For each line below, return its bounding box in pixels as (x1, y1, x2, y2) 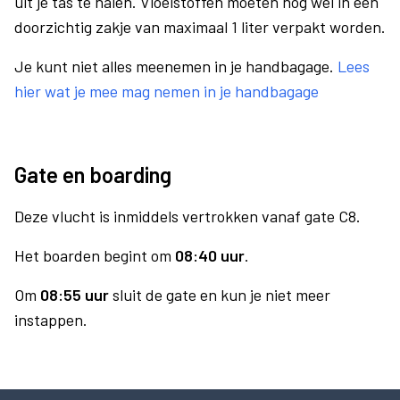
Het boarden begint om (14, 246, 175, 265)
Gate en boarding (14, 162, 171, 187)
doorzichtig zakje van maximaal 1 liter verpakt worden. (14, 17, 386, 37)
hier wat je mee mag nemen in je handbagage (14, 81, 319, 101)
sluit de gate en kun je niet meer (109, 285, 330, 304)
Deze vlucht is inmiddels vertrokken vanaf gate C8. (14, 206, 361, 226)
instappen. (14, 310, 87, 329)
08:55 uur (40, 285, 109, 304)
